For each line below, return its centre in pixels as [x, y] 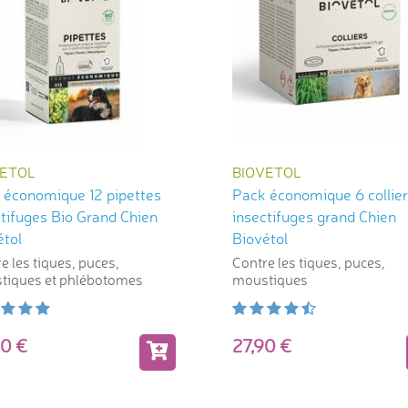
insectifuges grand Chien [314, 216]
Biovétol [260, 238]
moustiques [270, 279]
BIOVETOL [267, 172]
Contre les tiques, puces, [309, 262]
